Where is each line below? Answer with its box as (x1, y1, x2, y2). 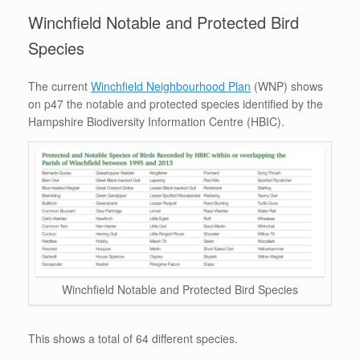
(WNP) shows (251, 77, 323, 94)
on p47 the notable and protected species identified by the (28, 95, 323, 112)
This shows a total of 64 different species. (28, 329, 238, 346)
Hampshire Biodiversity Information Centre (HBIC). (28, 112, 284, 129)
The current (28, 77, 91, 94)
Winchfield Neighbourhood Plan (91, 77, 251, 94)
